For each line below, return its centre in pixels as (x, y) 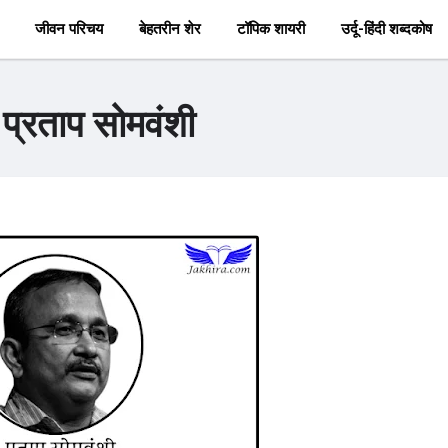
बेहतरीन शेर (169, 29)
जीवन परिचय (68, 29)
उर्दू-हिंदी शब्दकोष (386, 29)
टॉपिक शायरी (270, 29)
